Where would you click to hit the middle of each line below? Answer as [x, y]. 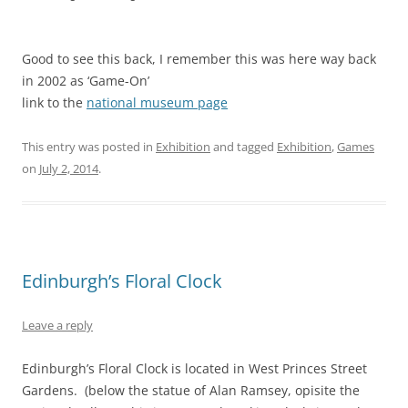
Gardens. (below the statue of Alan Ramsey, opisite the [191, 390]
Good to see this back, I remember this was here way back [199, 58]
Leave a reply [57, 325]
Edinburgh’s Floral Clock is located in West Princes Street [194, 368]
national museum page [157, 102]
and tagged [244, 146]
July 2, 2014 [69, 168]
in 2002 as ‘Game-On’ [86, 80]
